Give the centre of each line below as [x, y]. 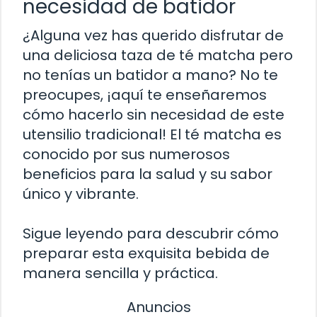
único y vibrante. [81, 194]
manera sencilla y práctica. [120, 273]
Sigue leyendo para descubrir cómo [151, 233]
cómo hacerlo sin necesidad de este [154, 114]
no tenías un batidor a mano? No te [150, 75]
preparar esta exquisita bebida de [146, 253]
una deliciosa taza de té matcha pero [158, 55]
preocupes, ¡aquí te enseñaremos [145, 94]
